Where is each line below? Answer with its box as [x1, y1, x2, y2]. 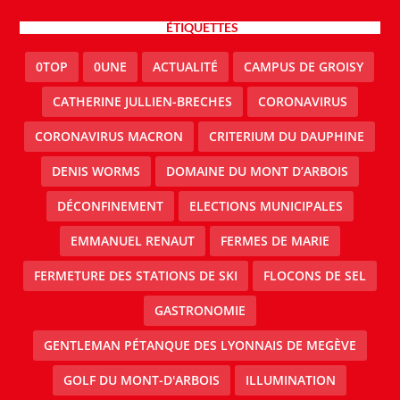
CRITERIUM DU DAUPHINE [209, 127, 364, 145]
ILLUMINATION [246, 371, 336, 388]
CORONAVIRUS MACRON [35, 127, 183, 145]
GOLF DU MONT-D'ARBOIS [63, 371, 220, 388]
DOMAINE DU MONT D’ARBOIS [165, 162, 348, 179]
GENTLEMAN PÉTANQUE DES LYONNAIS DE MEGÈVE [43, 336, 356, 354]
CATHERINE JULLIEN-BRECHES [52, 92, 232, 110]
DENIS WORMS [51, 162, 140, 179]
